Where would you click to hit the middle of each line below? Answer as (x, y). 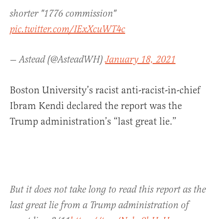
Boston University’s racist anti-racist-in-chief (105, 90)
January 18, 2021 (140, 60)
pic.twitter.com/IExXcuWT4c (67, 30)
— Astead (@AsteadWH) (57, 60)
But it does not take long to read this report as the (108, 190)
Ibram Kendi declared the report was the (96, 106)
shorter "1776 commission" (63, 14)
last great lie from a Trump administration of (99, 206)
